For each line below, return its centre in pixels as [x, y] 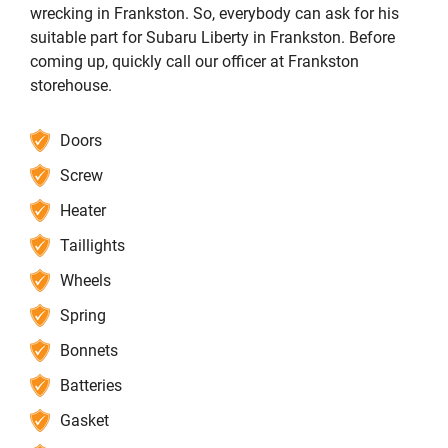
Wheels [85, 280]
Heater [83, 210]
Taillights [92, 245]
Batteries [91, 385]
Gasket [84, 420]
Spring [83, 315]
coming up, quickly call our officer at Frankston [194, 61]
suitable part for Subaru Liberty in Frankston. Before [212, 37]
